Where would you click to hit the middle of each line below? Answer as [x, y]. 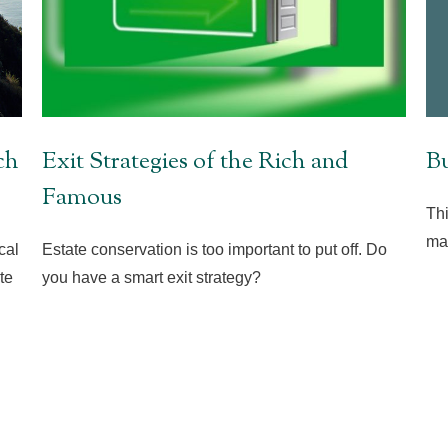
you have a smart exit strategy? [152, 277]
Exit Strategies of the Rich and [195, 161]
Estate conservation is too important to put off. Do [215, 249]
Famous [82, 197]
